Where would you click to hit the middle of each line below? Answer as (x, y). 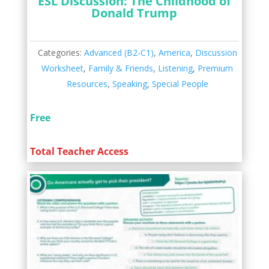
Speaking (129, 84)
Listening (176, 68)
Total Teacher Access (79, 152)
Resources (87, 84)
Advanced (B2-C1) (119, 53)
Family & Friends (121, 68)
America (174, 53)
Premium (216, 68)
